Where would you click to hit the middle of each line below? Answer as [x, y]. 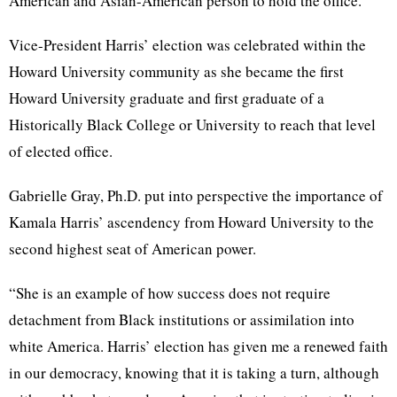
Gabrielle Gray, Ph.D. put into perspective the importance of [196, 196]
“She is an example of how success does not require [170, 293]
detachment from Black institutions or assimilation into [182, 320]
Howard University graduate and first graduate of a [167, 98]
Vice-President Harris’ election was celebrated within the [187, 45]
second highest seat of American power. [132, 249]
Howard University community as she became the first [176, 72]
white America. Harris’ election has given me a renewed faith [198, 346]
